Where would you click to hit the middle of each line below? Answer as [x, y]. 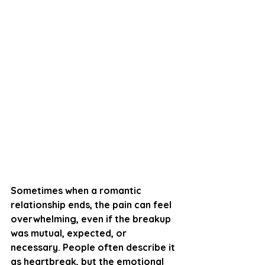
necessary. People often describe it [94, 247]
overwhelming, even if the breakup [92, 219]
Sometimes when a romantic [77, 190]
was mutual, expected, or [70, 233]
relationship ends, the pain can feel [92, 204]
